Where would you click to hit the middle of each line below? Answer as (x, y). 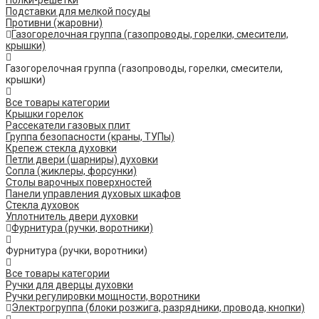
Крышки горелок (45, 114)
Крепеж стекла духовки (61, 148)
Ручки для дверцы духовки (69, 285)
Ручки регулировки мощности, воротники (103, 297)
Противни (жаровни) (54, 23)
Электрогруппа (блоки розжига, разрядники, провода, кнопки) (158, 308)
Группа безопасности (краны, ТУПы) (90, 137)
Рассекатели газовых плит (68, 126)
